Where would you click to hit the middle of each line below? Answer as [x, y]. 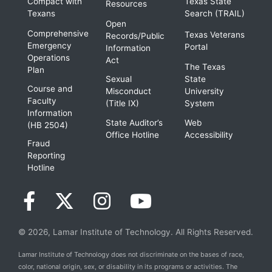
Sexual [119, 79]
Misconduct [129, 91]
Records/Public [135, 36]
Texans [41, 13]
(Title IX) [123, 103]
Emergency [49, 45]
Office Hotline [133, 135]
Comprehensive [58, 33]
